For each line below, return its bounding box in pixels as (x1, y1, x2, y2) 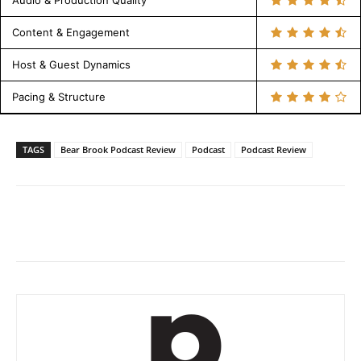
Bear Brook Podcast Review (60, 143, 176, 156)
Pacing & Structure (12, 90, 106, 104)
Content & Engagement (12, 26, 130, 39)
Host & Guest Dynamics (12, 58, 131, 72)
